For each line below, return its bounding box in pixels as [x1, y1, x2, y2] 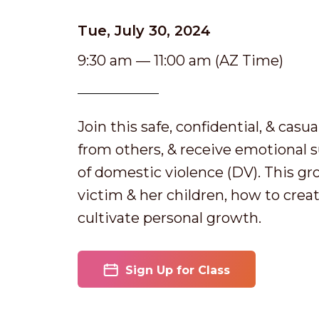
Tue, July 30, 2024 [78, 22, 211, 39]
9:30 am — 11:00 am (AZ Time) [78, 52, 283, 69]
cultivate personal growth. [78, 209, 261, 226]
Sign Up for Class [125, 263, 230, 277]
